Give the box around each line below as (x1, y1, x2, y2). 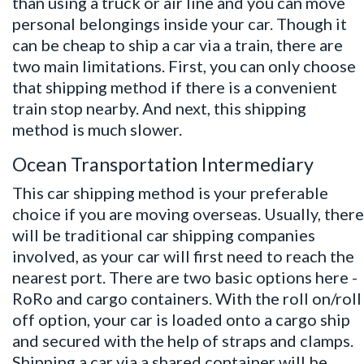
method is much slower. (12, 119, 182, 140)
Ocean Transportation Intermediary (12, 153, 314, 176)
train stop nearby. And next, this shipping (12, 98, 306, 119)
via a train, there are (196, 35, 343, 55)
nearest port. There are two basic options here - (12, 267, 357, 288)
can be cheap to (12, 35, 128, 55)
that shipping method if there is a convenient (12, 77, 337, 97)
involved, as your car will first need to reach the (12, 246, 354, 266)
